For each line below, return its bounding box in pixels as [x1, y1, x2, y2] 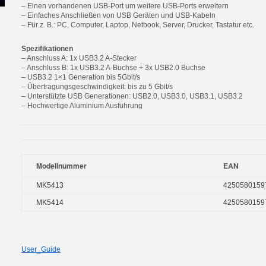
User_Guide [21, 245, 61, 254]
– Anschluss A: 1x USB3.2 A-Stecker [21, 54, 137, 62]
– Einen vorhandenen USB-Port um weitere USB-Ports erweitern [21, 2, 229, 10]
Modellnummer [36, 160, 87, 171]
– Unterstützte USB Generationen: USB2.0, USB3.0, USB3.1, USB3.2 [21, 92, 243, 100]
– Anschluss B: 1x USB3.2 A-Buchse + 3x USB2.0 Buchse [21, 64, 205, 72]
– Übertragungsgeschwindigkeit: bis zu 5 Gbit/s [21, 83, 173, 91]
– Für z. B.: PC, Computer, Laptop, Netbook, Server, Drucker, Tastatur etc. [21, 21, 254, 29]
